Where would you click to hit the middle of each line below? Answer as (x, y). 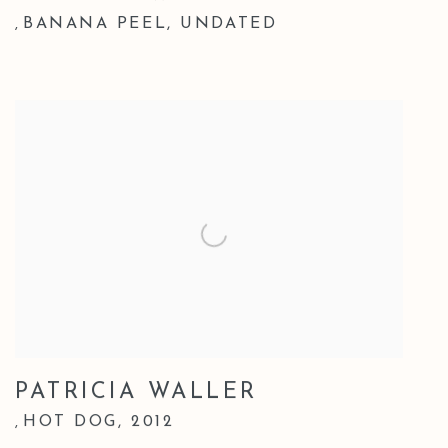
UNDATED (229, 24)
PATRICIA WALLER (136, 394)
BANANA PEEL (95, 24)
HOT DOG (70, 423)
